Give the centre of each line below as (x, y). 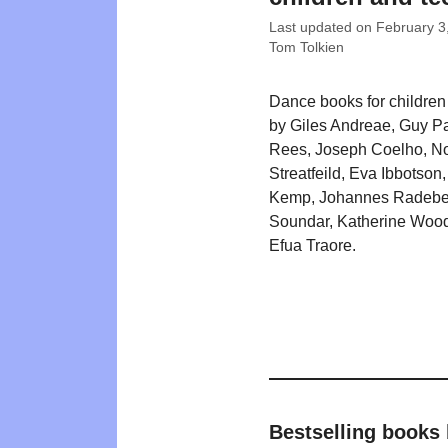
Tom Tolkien (306, 47)
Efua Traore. (312, 245)
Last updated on (322, 27)
